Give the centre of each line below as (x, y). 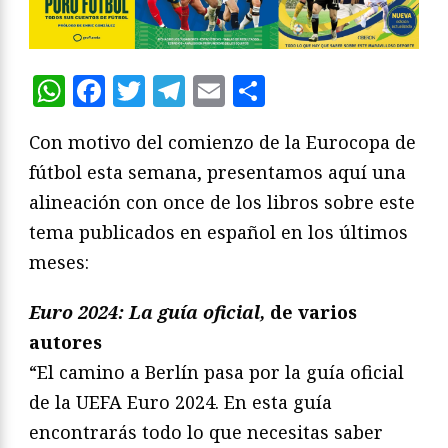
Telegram (258, 90)
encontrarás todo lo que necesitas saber (206, 431)
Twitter (203, 90)
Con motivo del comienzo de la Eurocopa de (222, 141)
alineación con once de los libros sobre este (222, 201)
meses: (59, 261)
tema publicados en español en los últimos (218, 231)
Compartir (345, 90)
